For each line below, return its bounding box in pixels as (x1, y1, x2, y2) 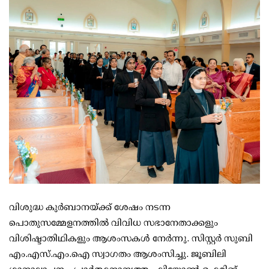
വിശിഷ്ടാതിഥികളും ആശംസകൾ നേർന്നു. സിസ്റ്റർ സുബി (9, 232, 253, 243)
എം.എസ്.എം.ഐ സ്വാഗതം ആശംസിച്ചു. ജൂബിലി (9, 248, 226, 259)
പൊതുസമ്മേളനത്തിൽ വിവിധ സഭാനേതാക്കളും (9, 217, 218, 228)
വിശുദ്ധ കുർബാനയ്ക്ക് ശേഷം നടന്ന (9, 201, 171, 212)
